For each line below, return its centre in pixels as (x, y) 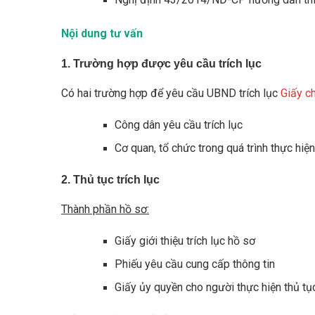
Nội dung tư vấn (102, 33)
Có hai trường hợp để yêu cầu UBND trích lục (171, 93)
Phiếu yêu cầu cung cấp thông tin (195, 264)
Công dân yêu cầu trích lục (179, 125)
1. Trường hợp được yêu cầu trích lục (161, 64)
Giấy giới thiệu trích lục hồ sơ (185, 241)
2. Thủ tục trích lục (110, 180)
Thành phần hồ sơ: (105, 209)
